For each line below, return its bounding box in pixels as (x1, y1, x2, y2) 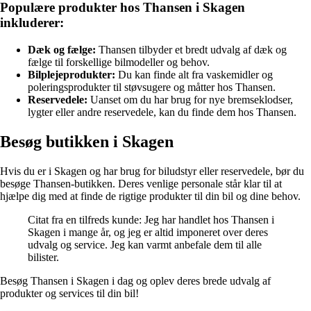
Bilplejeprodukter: (28, 68, 115, 81)
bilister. (28, 251, 59, 263)
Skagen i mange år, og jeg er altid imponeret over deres (28, 226, 268, 238)
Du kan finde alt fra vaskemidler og (115, 68, 273, 81)
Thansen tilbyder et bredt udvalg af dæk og (96, 43, 287, 56)
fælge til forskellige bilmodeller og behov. (28, 56, 210, 68)
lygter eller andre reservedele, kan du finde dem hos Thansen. (28, 106, 296, 118)
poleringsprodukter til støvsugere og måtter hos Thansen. (28, 81, 276, 93)
